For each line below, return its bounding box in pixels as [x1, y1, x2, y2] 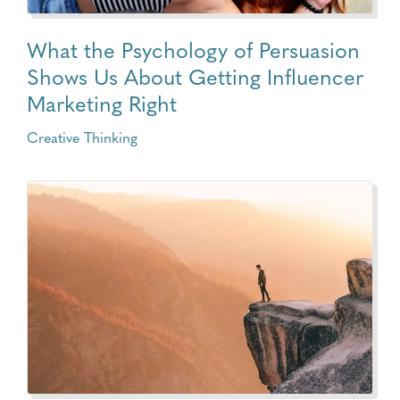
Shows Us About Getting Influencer [27, 60, 363, 92]
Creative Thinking [27, 127, 137, 147]
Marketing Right [27, 87, 177, 119]
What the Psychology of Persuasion [27, 33, 360, 65]
